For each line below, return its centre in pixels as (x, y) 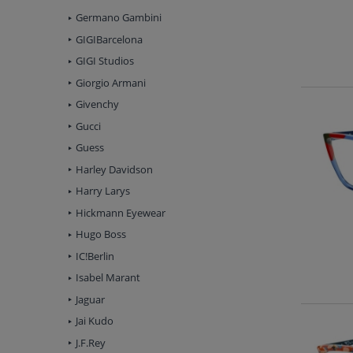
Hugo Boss (101, 234)
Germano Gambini (119, 18)
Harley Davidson (114, 169)
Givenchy (97, 104)
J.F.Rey (91, 342)
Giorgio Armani (111, 82)
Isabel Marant (108, 278)
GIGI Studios (105, 61)
